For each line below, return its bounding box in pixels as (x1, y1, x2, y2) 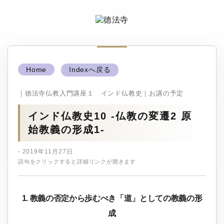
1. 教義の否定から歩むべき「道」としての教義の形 (21, 194, 202, 203)
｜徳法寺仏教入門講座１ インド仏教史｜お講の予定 (18, 89, 184, 97)
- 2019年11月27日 (18, 148, 73, 155)
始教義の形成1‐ (28, 124, 105, 135)
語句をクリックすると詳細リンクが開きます (18, 158, 136, 165)
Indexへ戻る (69, 65, 111, 73)
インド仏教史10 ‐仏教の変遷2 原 (28, 110, 192, 122)
